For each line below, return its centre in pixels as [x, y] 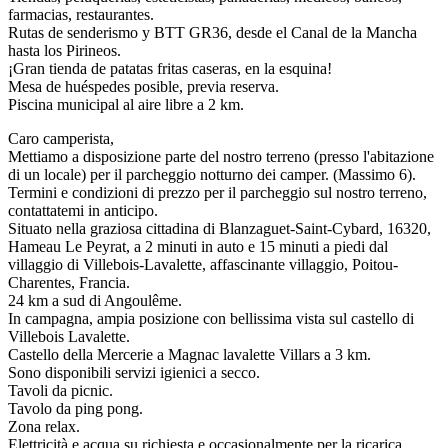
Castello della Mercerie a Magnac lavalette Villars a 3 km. [189, 354]
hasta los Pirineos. [64, 50]
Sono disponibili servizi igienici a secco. [134, 372]
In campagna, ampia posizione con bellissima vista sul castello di [211, 318]
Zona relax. [44, 426]
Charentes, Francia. [69, 282]
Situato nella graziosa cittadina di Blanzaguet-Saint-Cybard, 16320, [219, 228]
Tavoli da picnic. [60, 390]
